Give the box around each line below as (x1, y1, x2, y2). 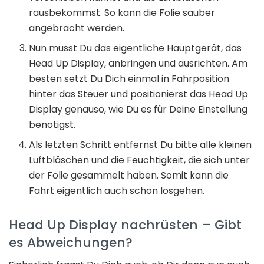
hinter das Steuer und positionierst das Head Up (29, 87, 249, 101)
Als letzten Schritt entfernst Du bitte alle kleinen (29, 137, 252, 151)
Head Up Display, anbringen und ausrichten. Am (29, 56, 248, 70)
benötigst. (29, 117, 76, 131)
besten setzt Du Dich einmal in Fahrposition (29, 71, 230, 85)
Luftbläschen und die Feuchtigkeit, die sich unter (29, 153, 250, 167)
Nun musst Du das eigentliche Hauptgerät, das (29, 41, 242, 55)
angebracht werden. (29, 21, 125, 35)
